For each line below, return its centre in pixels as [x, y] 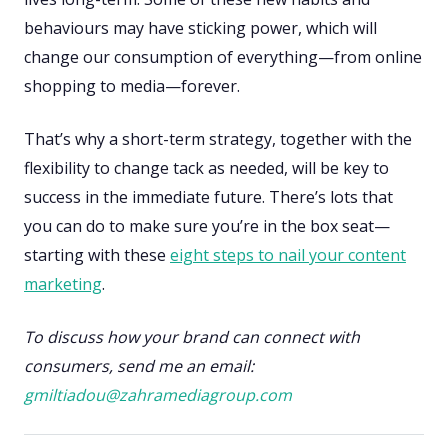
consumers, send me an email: [139, 366]
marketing [63, 284]
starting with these [97, 255]
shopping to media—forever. [134, 86]
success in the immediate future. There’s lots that [208, 197]
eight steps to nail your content [288, 255]
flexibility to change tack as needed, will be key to [206, 168]
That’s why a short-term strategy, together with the [218, 139]
